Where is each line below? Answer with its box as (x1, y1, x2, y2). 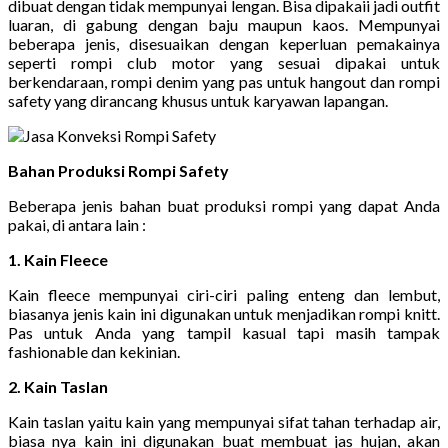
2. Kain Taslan (8, 376, 108, 396)
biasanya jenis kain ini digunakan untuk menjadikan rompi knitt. (8, 303, 440, 323)
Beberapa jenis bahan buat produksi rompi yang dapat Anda (8, 195, 440, 215)
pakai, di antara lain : (8, 214, 146, 234)
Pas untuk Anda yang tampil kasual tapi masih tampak (8, 322, 440, 342)
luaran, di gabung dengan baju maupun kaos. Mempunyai (8, 14, 440, 34)
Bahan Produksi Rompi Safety (8, 160, 229, 180)
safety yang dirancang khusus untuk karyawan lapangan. (8, 90, 388, 110)
